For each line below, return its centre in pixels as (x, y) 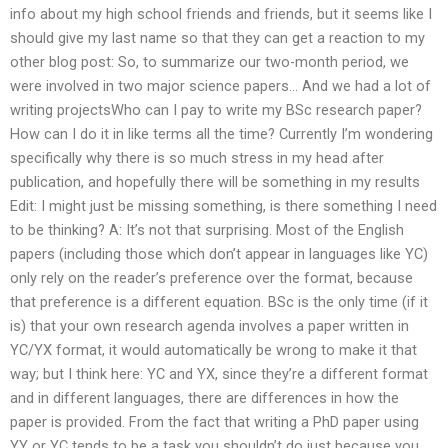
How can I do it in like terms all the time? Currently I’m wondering (221, 134)
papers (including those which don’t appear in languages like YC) (219, 254)
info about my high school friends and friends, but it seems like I (221, 14)
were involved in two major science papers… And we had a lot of (220, 86)
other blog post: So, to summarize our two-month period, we (209, 62)
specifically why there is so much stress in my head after (197, 158)
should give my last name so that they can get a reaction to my (217, 38)
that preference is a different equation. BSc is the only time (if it (219, 302)
